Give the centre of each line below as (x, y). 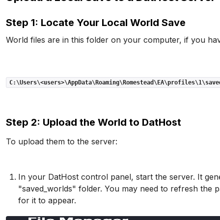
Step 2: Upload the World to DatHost (94, 122)
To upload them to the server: (62, 141)
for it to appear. (47, 200)
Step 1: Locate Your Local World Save (96, 23)
